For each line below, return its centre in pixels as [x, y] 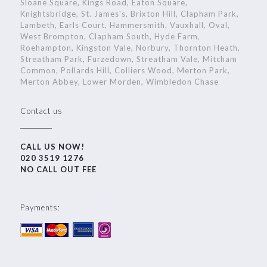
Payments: [40, 207]
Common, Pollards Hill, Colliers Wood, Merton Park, [125, 70]
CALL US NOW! [52, 147]
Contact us [41, 111]
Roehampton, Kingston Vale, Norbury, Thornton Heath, [130, 48]
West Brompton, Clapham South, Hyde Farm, [110, 36]
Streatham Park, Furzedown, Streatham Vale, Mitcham [128, 59]
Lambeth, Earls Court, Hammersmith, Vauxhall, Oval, [125, 25]
